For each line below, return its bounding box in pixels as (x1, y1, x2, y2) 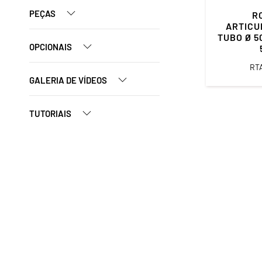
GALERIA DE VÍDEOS (29, 75, 109, 85)
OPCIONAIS (29, 42, 74, 52)
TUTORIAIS (29, 108, 73, 119)
